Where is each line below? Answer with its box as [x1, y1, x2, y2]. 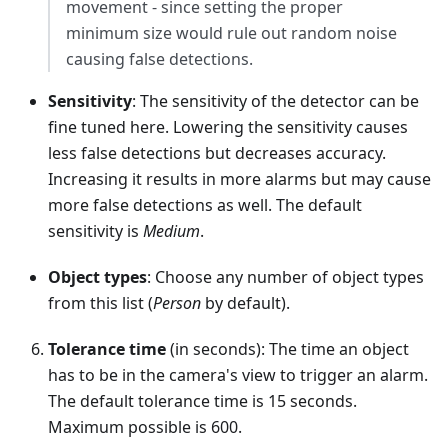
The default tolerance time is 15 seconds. [48, 389, 357, 412]
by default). [201, 291, 290, 314]
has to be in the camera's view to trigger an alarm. [48, 363, 428, 386]
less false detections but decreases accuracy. [48, 141, 386, 164]
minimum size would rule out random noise [66, 21, 397, 44]
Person [153, 291, 201, 314]
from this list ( [48, 291, 153, 314]
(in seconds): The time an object [166, 337, 409, 360]
